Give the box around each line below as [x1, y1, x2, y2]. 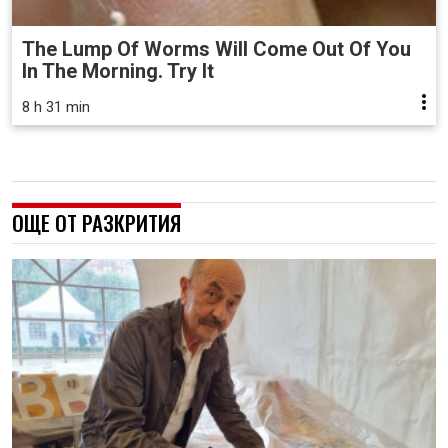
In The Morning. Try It [22, 58, 214, 83]
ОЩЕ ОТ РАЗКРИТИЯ [12, 206, 181, 238]
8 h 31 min [22, 97, 90, 116]
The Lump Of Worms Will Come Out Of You [22, 36, 411, 61]
